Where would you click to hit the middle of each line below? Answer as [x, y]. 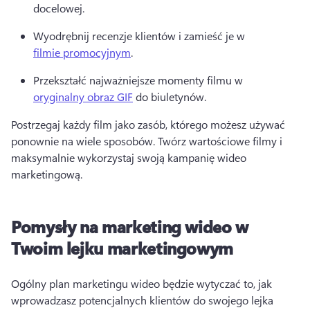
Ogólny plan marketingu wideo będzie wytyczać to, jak [142, 284]
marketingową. [47, 174]
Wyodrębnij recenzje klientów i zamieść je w [140, 36]
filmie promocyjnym [82, 53]
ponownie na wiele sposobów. [84, 141]
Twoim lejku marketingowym [122, 248]
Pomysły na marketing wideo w [130, 227]
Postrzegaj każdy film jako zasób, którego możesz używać [148, 125]
